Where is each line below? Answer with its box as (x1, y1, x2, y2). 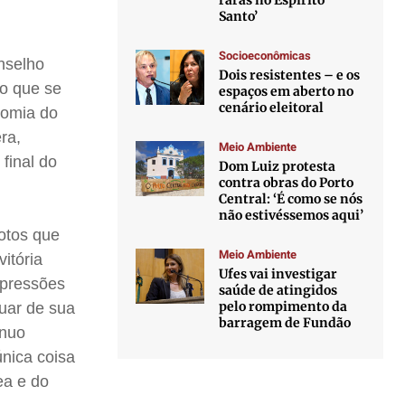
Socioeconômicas (219, 47, 312, 64)
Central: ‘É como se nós (219, 191, 363, 207)
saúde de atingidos (219, 282, 338, 298)
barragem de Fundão (219, 315, 352, 331)
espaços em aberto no (219, 83, 354, 99)
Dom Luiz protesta (219, 158, 336, 174)
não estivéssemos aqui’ (219, 207, 364, 223)
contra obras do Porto (219, 174, 354, 191)
